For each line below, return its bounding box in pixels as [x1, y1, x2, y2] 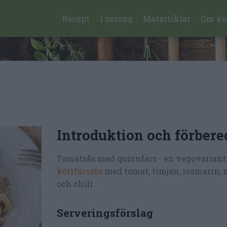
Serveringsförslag [57, 205, 153, 220]
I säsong [100, 13, 133, 24]
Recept [62, 13, 90, 24]
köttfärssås [57, 166, 104, 176]
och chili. [57, 178, 95, 189]
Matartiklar [143, 13, 191, 24]
